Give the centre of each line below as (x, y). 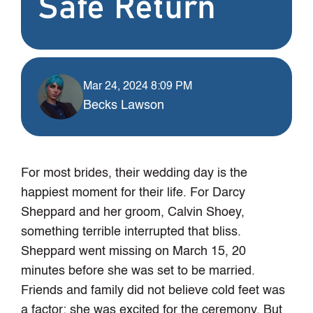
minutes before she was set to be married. (138, 271)
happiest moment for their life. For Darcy (133, 193)
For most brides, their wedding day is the (134, 174)
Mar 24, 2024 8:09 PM (138, 86)
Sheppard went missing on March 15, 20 (134, 252)
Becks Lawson (124, 105)
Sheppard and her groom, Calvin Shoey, (133, 213)
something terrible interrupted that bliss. (131, 232)
